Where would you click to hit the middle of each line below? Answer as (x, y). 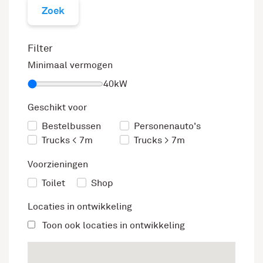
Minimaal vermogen (70, 65)
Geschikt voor (57, 108)
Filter (40, 48)
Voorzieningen (58, 164)
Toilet (53, 183)
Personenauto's (167, 127)
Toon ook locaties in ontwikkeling (112, 226)
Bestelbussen (71, 127)
